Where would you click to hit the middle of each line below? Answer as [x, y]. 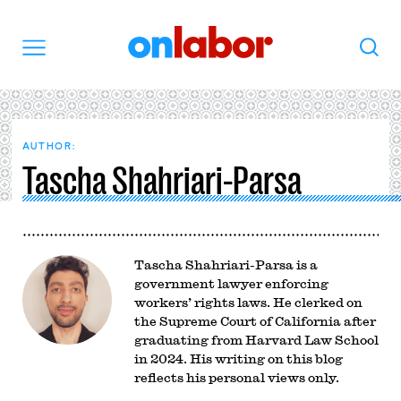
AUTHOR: [49, 146]
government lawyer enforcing [231, 283]
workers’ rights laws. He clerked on [248, 302]
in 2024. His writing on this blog [238, 358]
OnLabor [306, 36]
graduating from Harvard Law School [256, 340]
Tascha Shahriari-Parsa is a [226, 264]
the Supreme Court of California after [255, 321]
